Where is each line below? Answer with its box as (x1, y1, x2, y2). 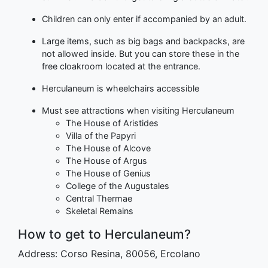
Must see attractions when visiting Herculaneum (42, 105, 234, 115)
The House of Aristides (66, 117, 159, 128)
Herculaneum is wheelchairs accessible (42, 83, 199, 93)
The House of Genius (66, 167, 151, 178)
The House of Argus (66, 155, 147, 166)
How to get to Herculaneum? (18, 226, 191, 242)
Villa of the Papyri (66, 130, 136, 141)
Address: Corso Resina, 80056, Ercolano (18, 247, 200, 260)
